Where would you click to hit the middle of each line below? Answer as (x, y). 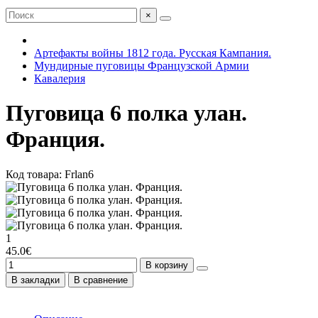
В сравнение (101, 280)
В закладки (35, 280)
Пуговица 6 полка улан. (126, 113)
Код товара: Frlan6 (50, 174)
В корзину (167, 265)
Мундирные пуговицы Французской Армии (142, 66)
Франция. (55, 139)
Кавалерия (60, 78)
